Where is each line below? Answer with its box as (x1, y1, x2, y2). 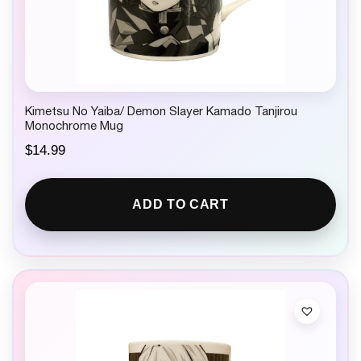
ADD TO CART (132, 197, 229, 212)
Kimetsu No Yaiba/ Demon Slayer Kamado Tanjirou (25, 106, 297, 118)
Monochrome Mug (25, 121, 123, 133)
